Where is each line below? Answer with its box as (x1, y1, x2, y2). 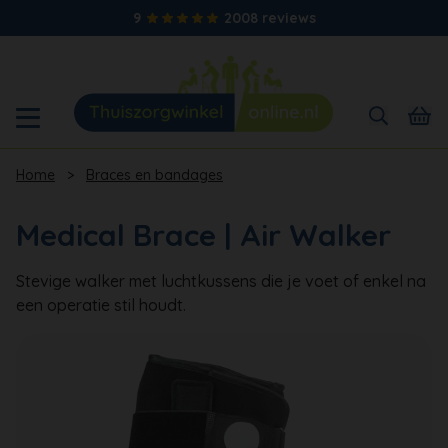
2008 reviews (223, 9, 316, 27)
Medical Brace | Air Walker (16, 215, 391, 254)
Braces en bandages (86, 165, 223, 184)
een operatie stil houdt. (16, 294, 186, 315)
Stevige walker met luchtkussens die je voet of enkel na (16, 270, 426, 291)
